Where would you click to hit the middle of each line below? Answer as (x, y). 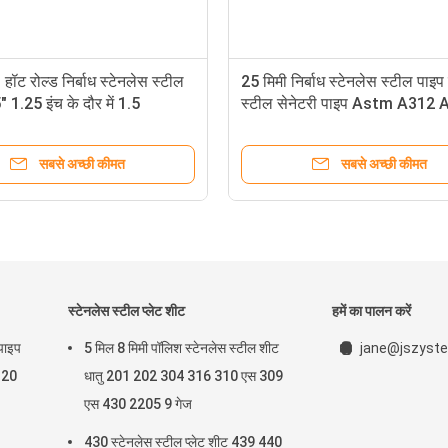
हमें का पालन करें (371, 311)
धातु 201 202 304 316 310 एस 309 (183, 376)
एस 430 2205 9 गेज (138, 404)
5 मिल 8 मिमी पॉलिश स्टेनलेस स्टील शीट (181, 348)
